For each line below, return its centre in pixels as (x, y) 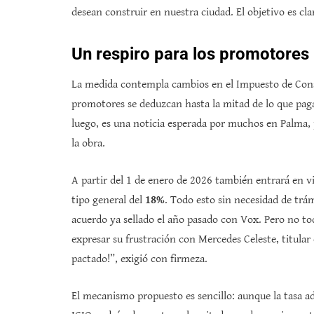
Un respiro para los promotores (190, 54)
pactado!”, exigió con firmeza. (139, 259)
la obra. (88, 144)
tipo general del (108, 200)
